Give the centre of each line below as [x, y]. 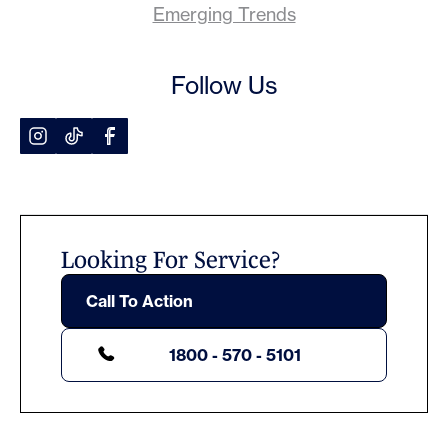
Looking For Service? [170, 259]
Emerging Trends [224, 14]
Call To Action [139, 301]
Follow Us [224, 85]
